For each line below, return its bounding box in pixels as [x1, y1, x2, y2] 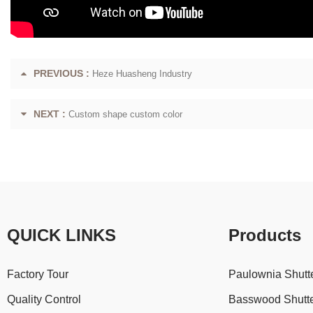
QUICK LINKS [7, 226, 116, 245]
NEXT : [34, 108, 66, 119]
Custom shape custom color [68, 109, 182, 119]
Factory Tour [7, 268, 68, 280]
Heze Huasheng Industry [92, 68, 192, 79]
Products [228, 226, 302, 245]
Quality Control [7, 293, 81, 305]
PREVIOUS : [34, 68, 89, 79]
